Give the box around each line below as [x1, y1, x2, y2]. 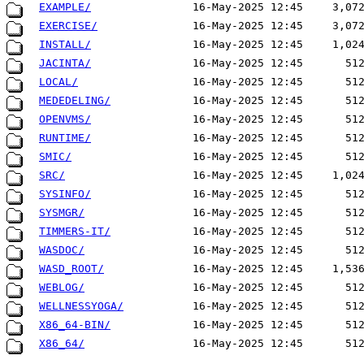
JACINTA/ [39, 57, 91, 70]
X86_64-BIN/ [39, 318, 110, 331]
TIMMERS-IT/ [39, 225, 110, 238]
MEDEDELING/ [39, 94, 110, 107]
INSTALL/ [39, 38, 91, 51]
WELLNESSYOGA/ [39, 300, 123, 313]
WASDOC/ [39, 244, 84, 257]
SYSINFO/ [39, 188, 91, 201]
